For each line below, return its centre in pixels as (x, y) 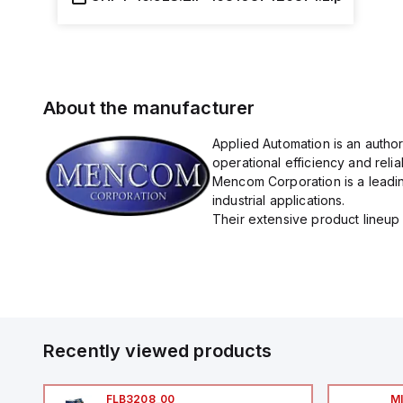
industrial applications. (278, 200)
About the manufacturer (149, 108)
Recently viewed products (158, 351)
